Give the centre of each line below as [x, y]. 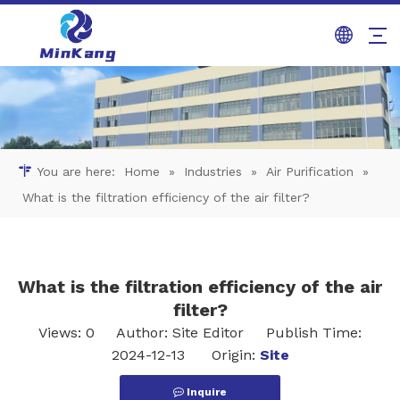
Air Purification [310, 172]
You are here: [76, 172]
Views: [62, 333]
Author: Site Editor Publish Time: [228, 333]
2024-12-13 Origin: [185, 355]
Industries [213, 172]
